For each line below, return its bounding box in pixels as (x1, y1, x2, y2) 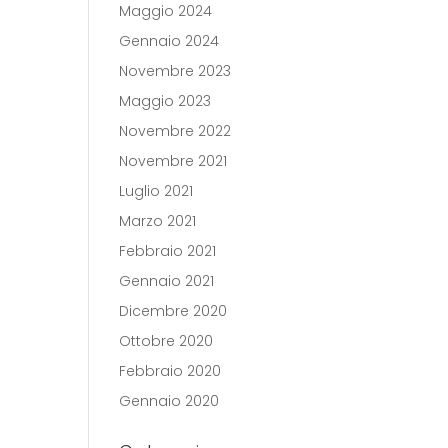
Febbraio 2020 (119, 361, 222, 381)
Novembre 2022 (119, 121, 232, 141)
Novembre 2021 (119, 151, 228, 171)
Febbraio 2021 (119, 241, 217, 261)
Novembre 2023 (119, 61, 232, 81)
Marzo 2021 (119, 211, 197, 231)
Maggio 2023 (119, 91, 212, 111)
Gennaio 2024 (119, 31, 220, 51)
